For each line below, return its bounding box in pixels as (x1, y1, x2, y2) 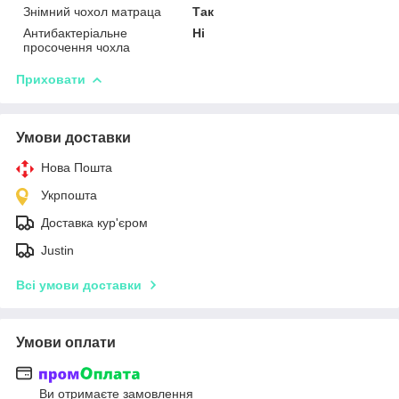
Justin (41, 243, 74, 257)
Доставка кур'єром (41, 216, 148, 230)
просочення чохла (23, 40, 130, 54)
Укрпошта (41, 188, 97, 202)
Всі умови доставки (16, 278, 142, 292)
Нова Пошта (41, 160, 112, 175)
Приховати (16, 72, 85, 86)
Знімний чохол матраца (23, 4, 161, 19)
